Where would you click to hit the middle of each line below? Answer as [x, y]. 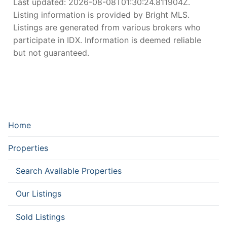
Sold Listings [40, 217]
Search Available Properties [69, 171]
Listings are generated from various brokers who [107, 27]
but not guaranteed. [51, 52]
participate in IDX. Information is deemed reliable [107, 40]
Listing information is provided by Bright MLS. [101, 14]
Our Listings [39, 194]
